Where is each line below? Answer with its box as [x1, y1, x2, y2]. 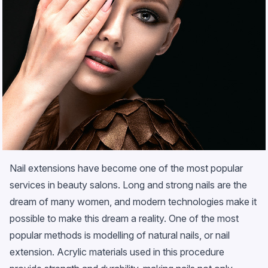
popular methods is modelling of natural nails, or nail [10, 229, 230, 242]
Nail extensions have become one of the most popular [10, 162, 243, 175]
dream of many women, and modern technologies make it [10, 196, 257, 208]
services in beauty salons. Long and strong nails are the [10, 179, 247, 191]
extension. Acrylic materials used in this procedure [10, 246, 224, 258]
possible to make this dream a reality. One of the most [10, 212, 239, 225]
